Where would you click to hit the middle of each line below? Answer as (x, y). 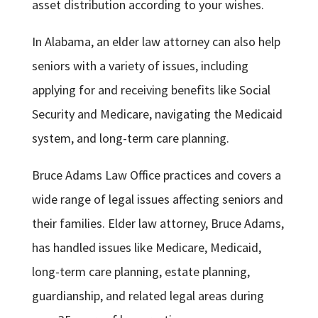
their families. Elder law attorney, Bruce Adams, (158, 224)
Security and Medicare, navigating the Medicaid (157, 114)
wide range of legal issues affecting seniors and (157, 199)
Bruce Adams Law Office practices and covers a (156, 175)
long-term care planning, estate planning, (141, 272)
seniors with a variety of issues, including (140, 66)
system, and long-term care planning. (130, 138)
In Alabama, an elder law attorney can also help (156, 42)
